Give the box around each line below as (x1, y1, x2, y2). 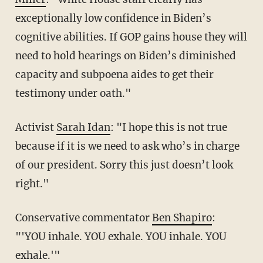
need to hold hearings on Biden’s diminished (15, 49, 236, 62)
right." (15, 177, 49, 190)
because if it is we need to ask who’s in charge (15, 139, 240, 153)
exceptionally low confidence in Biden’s (15, 11, 211, 25)
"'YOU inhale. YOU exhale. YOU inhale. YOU (15, 230, 227, 243)
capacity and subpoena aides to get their (15, 68, 214, 81)
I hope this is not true (122, 120, 227, 134)
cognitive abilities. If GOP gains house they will (15, 30, 247, 43)
